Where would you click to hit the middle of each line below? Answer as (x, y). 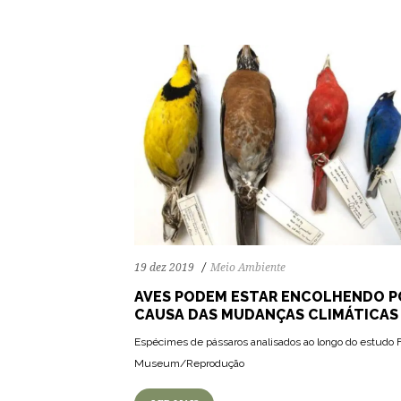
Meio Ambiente (248, 267)
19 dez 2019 (164, 267)
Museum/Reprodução (189, 363)
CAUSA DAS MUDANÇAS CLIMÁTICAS (266, 314)
